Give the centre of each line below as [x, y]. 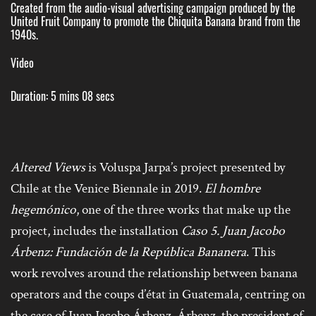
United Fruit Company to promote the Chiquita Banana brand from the [156, 21]
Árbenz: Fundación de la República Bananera [128, 253]
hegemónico [43, 210]
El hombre [232, 189]
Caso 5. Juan [214, 231]
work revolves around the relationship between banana [154, 274]
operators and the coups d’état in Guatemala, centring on [158, 295]
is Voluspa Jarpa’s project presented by [187, 168]
